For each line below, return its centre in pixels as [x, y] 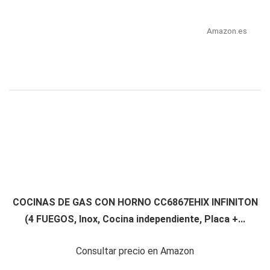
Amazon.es [227, 31]
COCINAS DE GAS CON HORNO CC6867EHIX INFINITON [135, 202]
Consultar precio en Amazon [135, 251]
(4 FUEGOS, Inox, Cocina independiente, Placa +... [135, 219]
